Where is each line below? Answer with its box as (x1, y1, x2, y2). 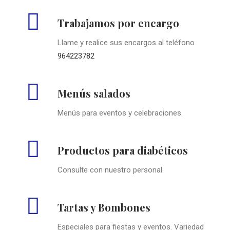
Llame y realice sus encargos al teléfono (57, 38, 195, 47)
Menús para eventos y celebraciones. (57, 108, 183, 118)
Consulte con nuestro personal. (57, 165, 164, 175)
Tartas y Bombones (57, 200, 150, 214)
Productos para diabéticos (57, 143, 188, 157)
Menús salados (57, 86, 130, 100)
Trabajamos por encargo (57, 16, 179, 30)
